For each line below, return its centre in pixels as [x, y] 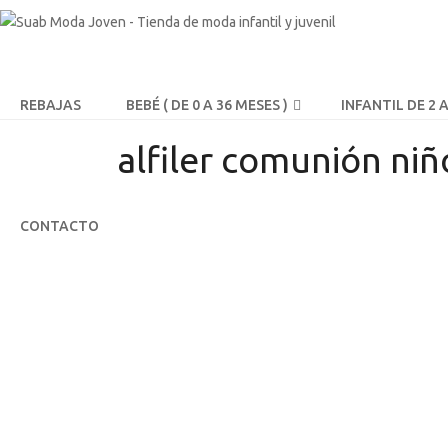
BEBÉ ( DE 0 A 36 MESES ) [207, 105]
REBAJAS [50, 105]
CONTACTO [59, 226]
